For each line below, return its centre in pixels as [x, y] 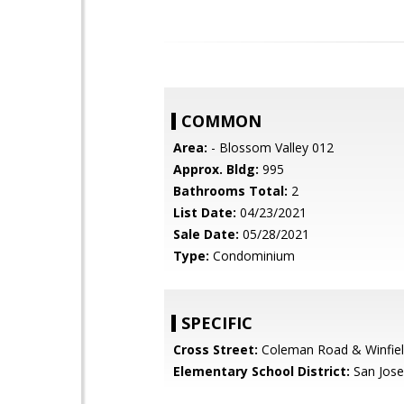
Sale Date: [206, 234]
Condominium [252, 256]
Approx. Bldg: [216, 169]
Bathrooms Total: [230, 191]
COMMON [221, 121]
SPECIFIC [217, 323]
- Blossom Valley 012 [271, 147]
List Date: [205, 212]
